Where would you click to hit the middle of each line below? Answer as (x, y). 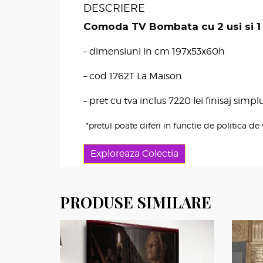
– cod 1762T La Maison (133, 76)
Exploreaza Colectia (135, 154)
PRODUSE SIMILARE (136, 203)
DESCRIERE (114, 8)
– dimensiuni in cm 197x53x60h (154, 52)
